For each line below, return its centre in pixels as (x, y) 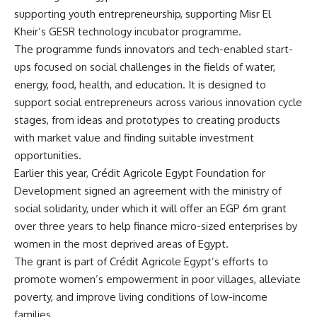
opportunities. (48, 155)
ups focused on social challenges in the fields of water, (145, 67)
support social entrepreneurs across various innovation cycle (158, 102)
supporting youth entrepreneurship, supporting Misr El (143, 13)
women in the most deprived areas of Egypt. (121, 243)
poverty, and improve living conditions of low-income (141, 296)
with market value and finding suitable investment (134, 137)
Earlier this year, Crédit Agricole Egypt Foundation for (140, 173)
